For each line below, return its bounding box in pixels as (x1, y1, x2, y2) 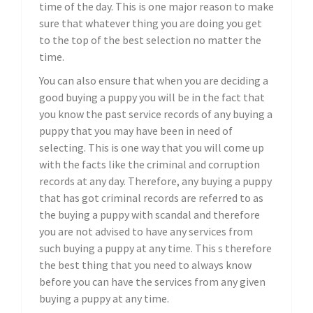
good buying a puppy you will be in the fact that (39, 89, 265, 104)
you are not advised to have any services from (39, 224, 253, 238)
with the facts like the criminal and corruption (39, 156, 260, 171)
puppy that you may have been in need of (39, 123, 233, 138)
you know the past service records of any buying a (39, 106, 272, 121)
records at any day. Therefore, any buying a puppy (39, 173, 272, 188)
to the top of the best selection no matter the (39, 32, 261, 47)
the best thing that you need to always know (39, 257, 252, 272)
